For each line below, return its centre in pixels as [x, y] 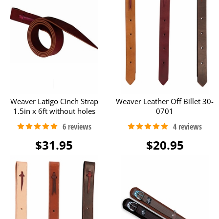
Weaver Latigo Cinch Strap [54, 101]
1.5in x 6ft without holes [54, 111]
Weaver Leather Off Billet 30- [165, 101]
